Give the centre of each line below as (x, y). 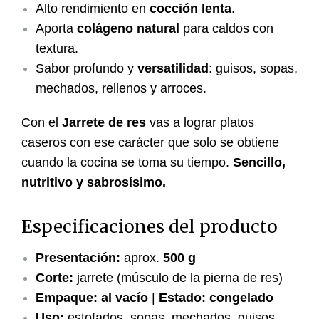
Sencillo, (259, 163)
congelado (241, 298)
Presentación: (78, 258)
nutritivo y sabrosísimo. (94, 183)
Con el (42, 123)
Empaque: (67, 298)
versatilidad (173, 69)
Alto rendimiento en (93, 9)
